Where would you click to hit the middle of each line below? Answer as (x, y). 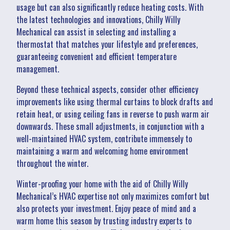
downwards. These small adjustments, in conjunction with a (110, 126)
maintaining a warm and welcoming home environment (102, 151)
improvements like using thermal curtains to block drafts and (115, 101)
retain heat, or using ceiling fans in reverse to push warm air (113, 114)
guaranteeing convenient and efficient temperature (97, 56)
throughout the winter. (52, 163)
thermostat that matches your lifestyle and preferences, (107, 44)
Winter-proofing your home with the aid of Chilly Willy (102, 184)
